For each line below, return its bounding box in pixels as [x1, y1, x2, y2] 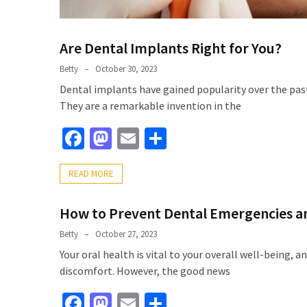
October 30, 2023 [95, 63, 157, 75]
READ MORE [69, 168, 114, 180]
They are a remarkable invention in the [60, 99, 241, 113]
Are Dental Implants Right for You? [60, 38, 282, 58]
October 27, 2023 [95, 228, 157, 241]
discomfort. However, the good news [60, 264, 230, 278]
